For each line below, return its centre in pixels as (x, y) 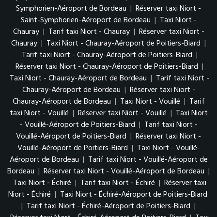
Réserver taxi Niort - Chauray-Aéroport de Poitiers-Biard (107, 67)
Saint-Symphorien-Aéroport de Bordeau (85, 20)
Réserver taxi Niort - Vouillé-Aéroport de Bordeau (124, 171)
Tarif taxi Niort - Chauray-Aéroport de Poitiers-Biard (107, 55)
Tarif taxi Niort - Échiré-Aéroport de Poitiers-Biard (108, 206)
